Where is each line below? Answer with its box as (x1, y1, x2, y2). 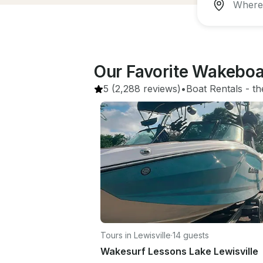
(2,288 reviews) (109, 83, 181, 95)
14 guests (173, 230, 209, 240)
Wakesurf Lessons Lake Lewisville (100, 245, 258, 257)
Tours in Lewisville (100, 230, 171, 240)
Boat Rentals (186, 83, 242, 95)
